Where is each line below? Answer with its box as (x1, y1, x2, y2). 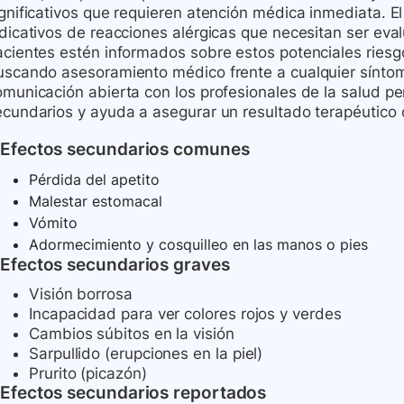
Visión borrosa (29, 285, 133, 304)
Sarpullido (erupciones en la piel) (29, 344, 263, 363)
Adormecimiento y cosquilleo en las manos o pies (29, 235, 368, 254)
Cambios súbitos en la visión (29, 325, 234, 344)
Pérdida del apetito (29, 170, 160, 189)
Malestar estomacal (29, 192, 162, 211)
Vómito (29, 214, 78, 233)
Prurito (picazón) (29, 364, 147, 383)
